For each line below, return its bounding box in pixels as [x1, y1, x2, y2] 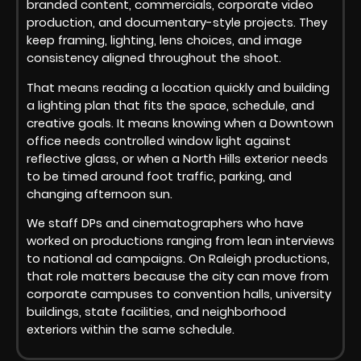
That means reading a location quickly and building [27, 79, 330, 96]
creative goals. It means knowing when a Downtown [27, 114, 334, 131]
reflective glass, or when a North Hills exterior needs [27, 150, 328, 167]
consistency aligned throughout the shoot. [27, 50, 281, 67]
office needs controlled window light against [27, 132, 291, 149]
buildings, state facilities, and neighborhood [27, 303, 286, 320]
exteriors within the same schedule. [27, 321, 234, 338]
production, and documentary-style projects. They [27, 15, 327, 31]
